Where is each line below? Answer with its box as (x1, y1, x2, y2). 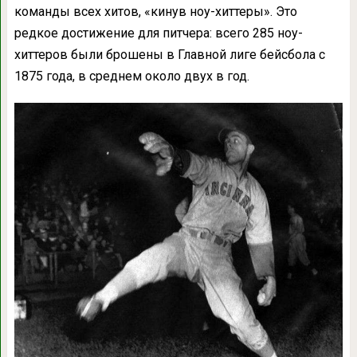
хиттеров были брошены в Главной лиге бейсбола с (14, 47, 325, 63)
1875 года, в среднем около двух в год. (14, 69, 249, 84)
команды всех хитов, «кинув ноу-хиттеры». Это (14, 4, 297, 20)
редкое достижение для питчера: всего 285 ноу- (14, 25, 303, 41)
